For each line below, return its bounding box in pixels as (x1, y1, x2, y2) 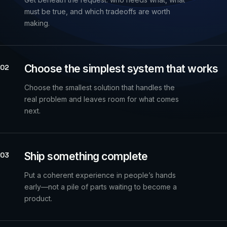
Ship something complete (24, 150, 148, 163)
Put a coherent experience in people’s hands (24, 171, 176, 180)
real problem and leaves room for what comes (24, 95, 179, 104)
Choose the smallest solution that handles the (24, 83, 175, 92)
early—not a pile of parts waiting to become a (24, 182, 177, 192)
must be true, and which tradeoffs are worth (24, 7, 170, 16)
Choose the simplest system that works (24, 62, 218, 75)
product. (24, 194, 52, 203)
